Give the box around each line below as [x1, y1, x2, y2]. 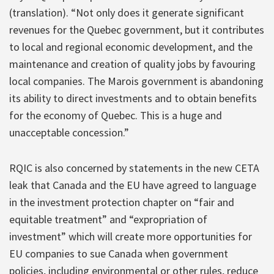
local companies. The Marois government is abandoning [9, 73, 264, 88]
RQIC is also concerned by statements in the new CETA [9, 160, 259, 175]
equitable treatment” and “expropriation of [9, 212, 207, 226]
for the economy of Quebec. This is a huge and [9, 108, 222, 122]
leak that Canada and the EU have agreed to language [9, 177, 256, 192]
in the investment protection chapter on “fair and [9, 194, 234, 209]
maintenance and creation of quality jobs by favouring [9, 56, 256, 71]
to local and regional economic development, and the [9, 39, 253, 54]
